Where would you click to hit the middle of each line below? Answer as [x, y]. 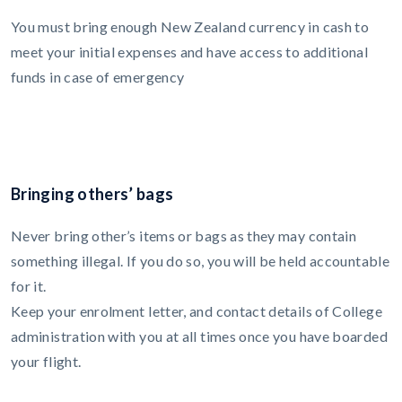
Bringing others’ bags [92, 194]
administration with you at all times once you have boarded [199, 336]
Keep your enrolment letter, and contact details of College [197, 311]
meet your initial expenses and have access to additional [190, 52]
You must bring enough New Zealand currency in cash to [190, 27]
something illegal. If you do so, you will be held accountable [200, 261]
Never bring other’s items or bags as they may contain [184, 236]
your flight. [46, 362]
